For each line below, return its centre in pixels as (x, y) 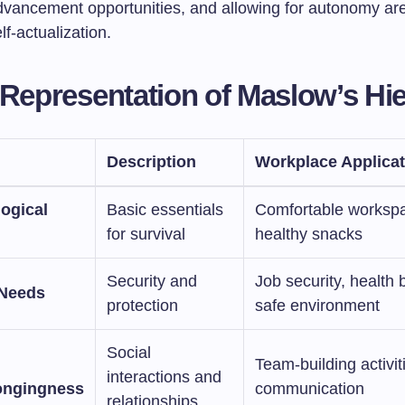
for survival (146, 234)
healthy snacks (309, 234)
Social (129, 353)
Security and (152, 281)
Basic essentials (165, 210)
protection (142, 306)
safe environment (317, 306)
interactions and (164, 377)
